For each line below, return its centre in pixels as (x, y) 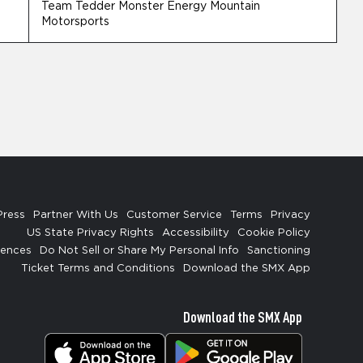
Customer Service (174, 215)
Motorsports (75, 22)
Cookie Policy (274, 233)
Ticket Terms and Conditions (98, 269)
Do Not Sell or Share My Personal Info (139, 251)
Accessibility (196, 233)
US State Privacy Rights (90, 233)
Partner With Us (76, 215)
